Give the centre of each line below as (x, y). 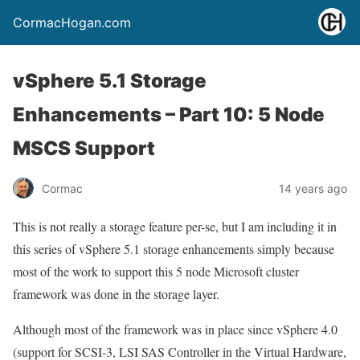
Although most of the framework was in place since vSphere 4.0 (175, 329)
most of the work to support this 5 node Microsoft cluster (156, 271)
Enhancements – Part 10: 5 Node (169, 115)
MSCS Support (84, 148)
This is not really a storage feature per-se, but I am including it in (175, 226)
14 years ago (313, 188)
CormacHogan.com (72, 22)
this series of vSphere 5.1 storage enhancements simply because (174, 249)
